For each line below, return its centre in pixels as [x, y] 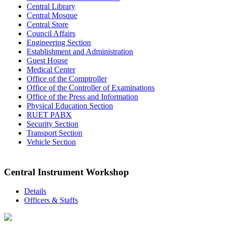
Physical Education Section [70, 105]
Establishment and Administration [80, 51]
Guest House [47, 60]
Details [35, 191]
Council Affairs [51, 33]
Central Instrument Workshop [67, 172]
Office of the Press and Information [82, 96]
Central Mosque [52, 15]
